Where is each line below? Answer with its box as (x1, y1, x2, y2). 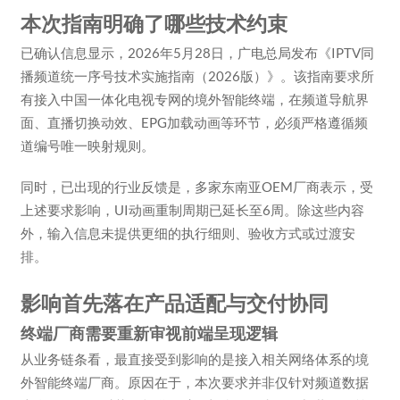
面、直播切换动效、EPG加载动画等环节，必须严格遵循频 (20, 113, 368, 130)
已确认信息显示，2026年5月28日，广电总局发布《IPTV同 (20, 44, 374, 61)
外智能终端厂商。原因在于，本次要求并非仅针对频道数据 (20, 373, 369, 390)
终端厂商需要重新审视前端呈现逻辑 (20, 323, 278, 343)
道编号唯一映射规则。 (20, 137, 154, 154)
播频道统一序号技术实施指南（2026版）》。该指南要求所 (20, 67, 374, 84)
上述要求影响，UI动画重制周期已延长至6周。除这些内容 (20, 201, 364, 218)
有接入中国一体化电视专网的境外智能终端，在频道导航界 (20, 90, 369, 107)
